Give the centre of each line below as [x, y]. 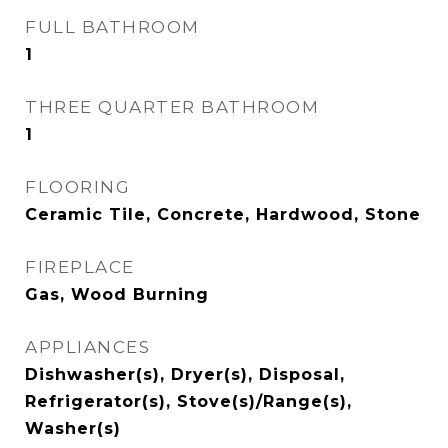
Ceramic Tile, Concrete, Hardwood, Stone [223, 214]
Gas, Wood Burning [117, 294]
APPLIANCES [87, 347]
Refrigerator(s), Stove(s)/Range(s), [188, 401]
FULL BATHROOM [112, 27]
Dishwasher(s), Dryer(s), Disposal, [185, 374]
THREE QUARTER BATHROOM [172, 107]
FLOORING [77, 187]
